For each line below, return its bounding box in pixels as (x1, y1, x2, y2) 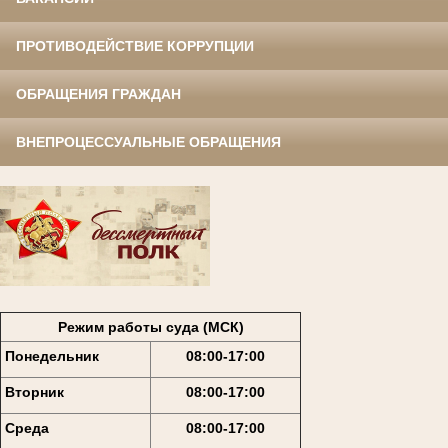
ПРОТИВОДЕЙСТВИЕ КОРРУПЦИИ (16, 38, 254, 55)
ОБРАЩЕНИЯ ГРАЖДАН (16, 86, 181, 103)
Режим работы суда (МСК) (57, 318, 244, 335)
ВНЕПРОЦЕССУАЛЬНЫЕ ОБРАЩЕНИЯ (16, 134, 281, 151)
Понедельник (4, 347, 99, 364)
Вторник (4, 383, 64, 400)
